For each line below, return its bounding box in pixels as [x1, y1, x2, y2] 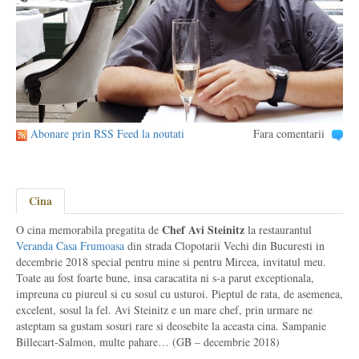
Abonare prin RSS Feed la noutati [30, 126, 184, 141]
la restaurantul [244, 222, 312, 237]
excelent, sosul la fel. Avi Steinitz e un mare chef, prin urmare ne [16, 302, 313, 317]
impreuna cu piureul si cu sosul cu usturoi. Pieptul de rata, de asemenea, [16, 286, 343, 301]
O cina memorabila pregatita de [16, 222, 162, 237]
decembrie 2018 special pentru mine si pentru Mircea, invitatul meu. [16, 254, 326, 269]
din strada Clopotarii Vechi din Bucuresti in [124, 238, 325, 253]
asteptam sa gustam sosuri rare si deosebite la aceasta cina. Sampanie [16, 318, 326, 333]
